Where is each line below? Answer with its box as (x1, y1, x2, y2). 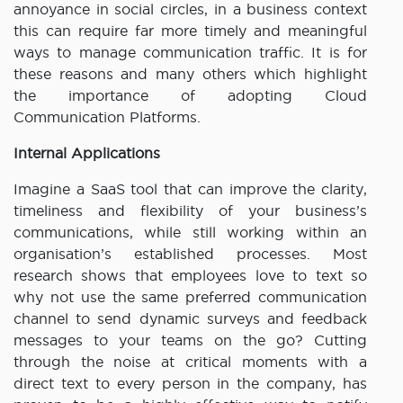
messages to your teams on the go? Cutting (13, 332, 367, 349)
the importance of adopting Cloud (13, 87, 367, 104)
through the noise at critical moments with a (13, 354, 367, 371)
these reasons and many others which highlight (13, 66, 367, 83)
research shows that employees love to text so (13, 267, 367, 284)
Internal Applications (13, 145, 160, 162)
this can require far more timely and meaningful (13, 22, 367, 40)
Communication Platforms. (13, 109, 201, 126)
